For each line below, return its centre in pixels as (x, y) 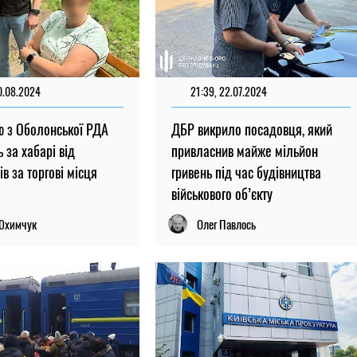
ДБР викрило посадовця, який (251, 129)
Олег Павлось (226, 224)
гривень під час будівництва (246, 172)
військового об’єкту (222, 193)
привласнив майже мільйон (244, 150)
